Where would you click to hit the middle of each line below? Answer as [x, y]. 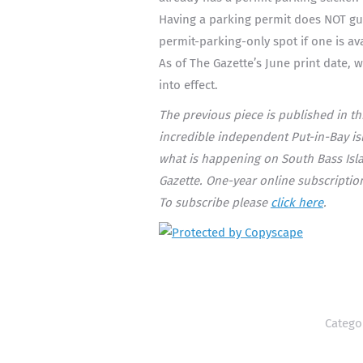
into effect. [188, 85]
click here [297, 202]
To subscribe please [214, 202]
